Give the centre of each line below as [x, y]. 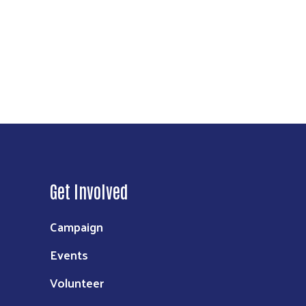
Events [69, 255]
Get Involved [89, 191]
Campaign [76, 227]
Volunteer [77, 283]
